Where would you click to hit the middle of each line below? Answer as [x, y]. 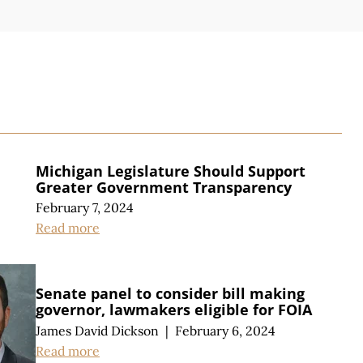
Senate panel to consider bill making [170, 294]
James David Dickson [97, 331]
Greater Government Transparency [164, 187]
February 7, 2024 [85, 208]
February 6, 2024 [225, 331]
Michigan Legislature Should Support [171, 171]
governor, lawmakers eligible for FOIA [174, 310]
